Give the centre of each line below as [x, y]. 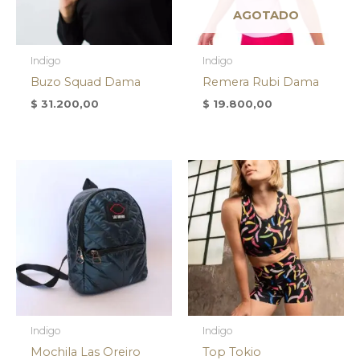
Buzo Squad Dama [85, 82]
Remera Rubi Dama [260, 82]
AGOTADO [266, 16]
